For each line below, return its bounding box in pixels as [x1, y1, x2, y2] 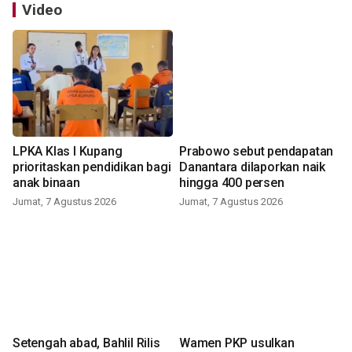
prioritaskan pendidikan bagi [13, 159, 171, 175]
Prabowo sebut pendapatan [179, 144, 334, 159]
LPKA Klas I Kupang [13, 144, 123, 159]
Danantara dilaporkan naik [179, 159, 325, 175]
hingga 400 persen [179, 175, 284, 191]
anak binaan [13, 175, 80, 191]
